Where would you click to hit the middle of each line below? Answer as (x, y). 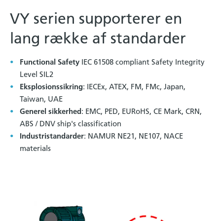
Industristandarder (52, 136)
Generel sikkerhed (51, 111)
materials (35, 148)
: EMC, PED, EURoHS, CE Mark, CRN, (142, 111)
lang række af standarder (98, 38)
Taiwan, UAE (41, 99)
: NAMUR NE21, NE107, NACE (133, 136)
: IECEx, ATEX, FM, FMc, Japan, (134, 86)
